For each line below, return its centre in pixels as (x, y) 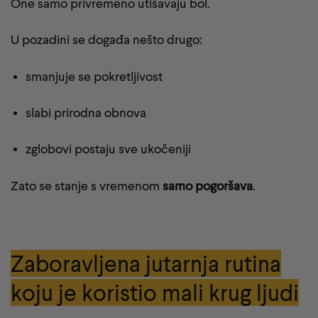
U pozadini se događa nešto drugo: (106, 40)
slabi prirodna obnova (86, 113)
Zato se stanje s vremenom (87, 185)
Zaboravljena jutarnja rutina (146, 263)
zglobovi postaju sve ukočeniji (108, 149)
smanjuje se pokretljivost (94, 76)
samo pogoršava (208, 185)
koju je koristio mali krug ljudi (155, 292)
